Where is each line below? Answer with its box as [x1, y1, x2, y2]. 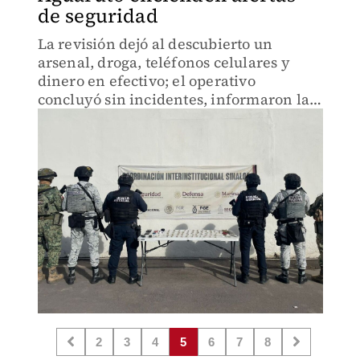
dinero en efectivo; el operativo [37, 71, 256, 91]
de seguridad [37, 2, 158, 29]
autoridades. [37, 108, 125, 128]
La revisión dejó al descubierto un [37, 34, 273, 54]
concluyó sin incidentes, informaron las [37, 89, 317, 109]
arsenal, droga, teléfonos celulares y [37, 52, 290, 72]
